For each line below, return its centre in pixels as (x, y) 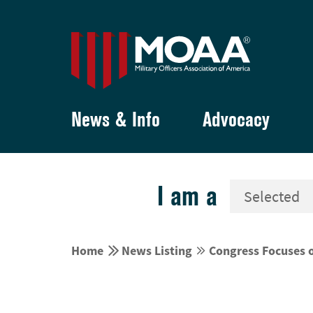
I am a (187, 196)
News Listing (157, 250)
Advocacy (236, 119)
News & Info (116, 119)
